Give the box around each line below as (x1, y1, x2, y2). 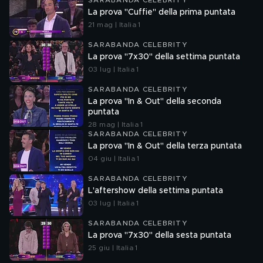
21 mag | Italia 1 (88, 21, 141, 28)
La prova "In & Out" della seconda (88, 97, 221, 106)
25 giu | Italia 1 (88, 244, 138, 251)
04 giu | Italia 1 (88, 155, 140, 162)
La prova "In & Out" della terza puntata (88, 142, 242, 150)
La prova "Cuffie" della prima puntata (88, 8, 235, 16)
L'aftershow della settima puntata (88, 187, 223, 195)
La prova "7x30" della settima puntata (88, 53, 240, 61)
